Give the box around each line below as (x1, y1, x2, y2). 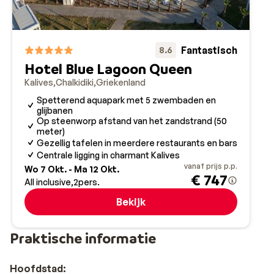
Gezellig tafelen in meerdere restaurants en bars (37, 137, 237, 148)
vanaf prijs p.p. (184, 161, 237, 171)
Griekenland (96, 77, 146, 87)
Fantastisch (181, 44, 237, 56)
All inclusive (24, 177, 71, 187)
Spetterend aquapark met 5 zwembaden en (37, 95, 216, 105)
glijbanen (37, 105, 73, 116)
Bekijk (116, 196, 146, 208)
